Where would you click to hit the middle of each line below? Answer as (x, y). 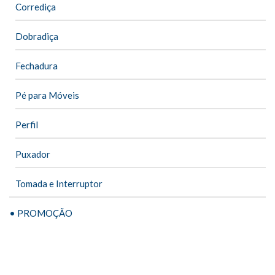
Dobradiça (37, 36)
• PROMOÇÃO (41, 213)
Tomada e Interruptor (59, 183)
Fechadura (37, 65)
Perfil (27, 124)
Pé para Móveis (47, 95)
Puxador (33, 154)
